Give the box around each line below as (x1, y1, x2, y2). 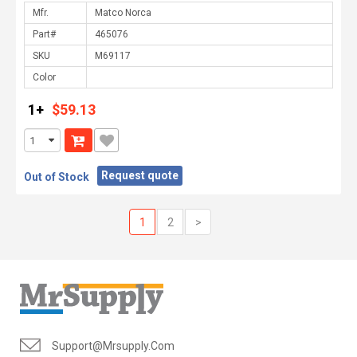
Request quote (101, 169, 178, 182)
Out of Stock (24, 171, 89, 183)
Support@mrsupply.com (52, 339, 175, 352)
